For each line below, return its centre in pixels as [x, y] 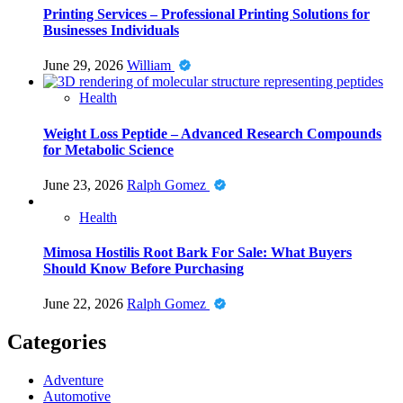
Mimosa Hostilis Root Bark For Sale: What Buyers [197, 253]
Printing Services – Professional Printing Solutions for [206, 14]
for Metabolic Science [108, 149]
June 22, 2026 [85, 304]
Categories [57, 342]
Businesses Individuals [111, 31]
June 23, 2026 [85, 184]
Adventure [73, 381]
